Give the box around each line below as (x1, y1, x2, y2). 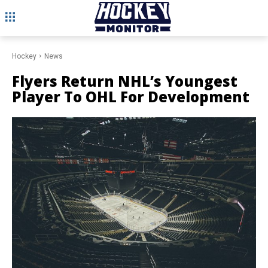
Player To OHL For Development (12, 87, 249, 107)
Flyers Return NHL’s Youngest (12, 71, 237, 92)
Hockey (12, 52, 36, 61)
